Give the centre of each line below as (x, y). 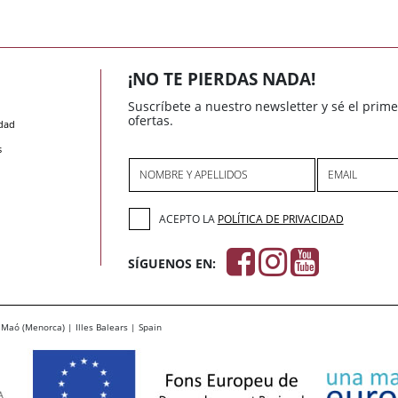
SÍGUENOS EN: (172, 264)
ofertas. (151, 121)
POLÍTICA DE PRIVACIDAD (280, 219)
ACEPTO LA (188, 219)
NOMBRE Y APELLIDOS (194, 175)
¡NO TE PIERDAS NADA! (222, 80)
